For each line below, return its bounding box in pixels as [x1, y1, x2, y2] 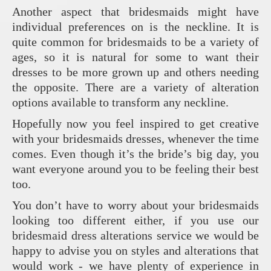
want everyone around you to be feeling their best [12, 162, 259, 176]
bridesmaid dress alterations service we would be [12, 229, 259, 243]
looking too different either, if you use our [12, 214, 259, 227]
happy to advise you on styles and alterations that [12, 244, 259, 258]
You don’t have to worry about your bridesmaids [12, 198, 259, 212]
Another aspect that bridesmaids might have [12, 5, 259, 19]
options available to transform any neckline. [12, 96, 229, 109]
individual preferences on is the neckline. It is [12, 20, 259, 34]
